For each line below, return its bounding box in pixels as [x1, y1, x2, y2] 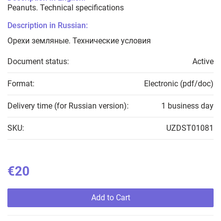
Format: [7, 79, 35, 89]
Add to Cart [91, 193, 130, 203]
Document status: [7, 57, 69, 67]
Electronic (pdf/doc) [144, 79, 214, 89]
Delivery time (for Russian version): [7, 101, 129, 111]
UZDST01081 [166, 123, 214, 133]
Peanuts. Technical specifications [7, 3, 124, 13]
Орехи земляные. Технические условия [7, 36, 151, 46]
